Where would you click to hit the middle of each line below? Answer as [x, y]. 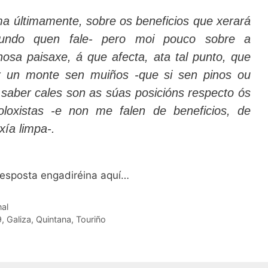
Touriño [91, 219]
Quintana [53, 219]
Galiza [19, 219]
